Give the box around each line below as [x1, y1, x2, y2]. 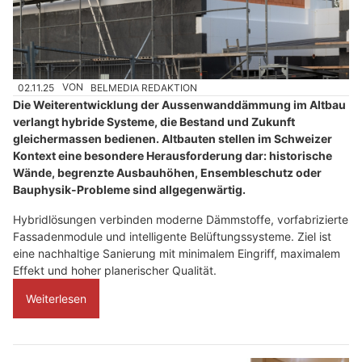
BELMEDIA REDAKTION [90, 81, 198, 94]
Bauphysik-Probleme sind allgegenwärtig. [13, 182, 246, 196]
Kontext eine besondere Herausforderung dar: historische [13, 148, 332, 162]
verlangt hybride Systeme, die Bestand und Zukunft [13, 114, 295, 128]
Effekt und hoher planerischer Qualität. [13, 263, 217, 277]
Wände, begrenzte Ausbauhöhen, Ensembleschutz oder [13, 165, 322, 179]
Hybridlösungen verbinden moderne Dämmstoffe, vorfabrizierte [13, 212, 348, 226]
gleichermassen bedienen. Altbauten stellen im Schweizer [13, 131, 332, 145]
